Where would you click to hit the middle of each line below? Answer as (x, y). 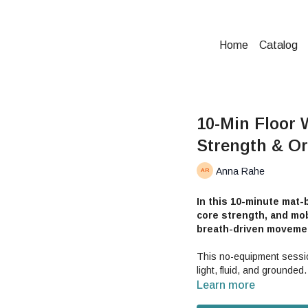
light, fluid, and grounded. (252, 270)
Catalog (278, 45)
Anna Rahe (240, 171)
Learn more (226, 285)
